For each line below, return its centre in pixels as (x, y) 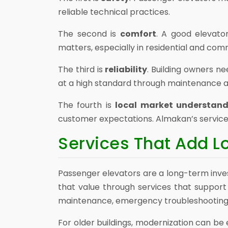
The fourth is (87, 105)
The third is (82, 69)
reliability (126, 69)
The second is (89, 34)
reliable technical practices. (114, 12)
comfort (138, 34)
